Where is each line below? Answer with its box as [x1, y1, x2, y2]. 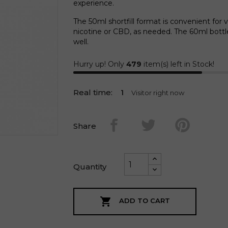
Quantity [73, 161, 106, 172]
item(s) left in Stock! [141, 60, 214, 69]
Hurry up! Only [73, 60, 126, 69]
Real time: [73, 88, 112, 97]
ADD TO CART [119, 196, 170, 205]
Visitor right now [133, 89, 186, 97]
